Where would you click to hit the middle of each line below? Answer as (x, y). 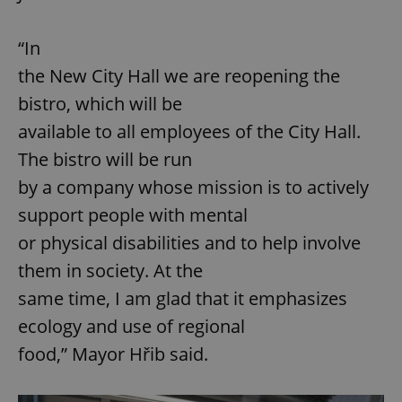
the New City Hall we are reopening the (179, 76)
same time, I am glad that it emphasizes (183, 299)
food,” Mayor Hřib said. (113, 354)
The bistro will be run (105, 160)
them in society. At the (110, 271)
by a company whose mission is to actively (193, 188)
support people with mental (133, 215)
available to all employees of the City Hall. (189, 132)
